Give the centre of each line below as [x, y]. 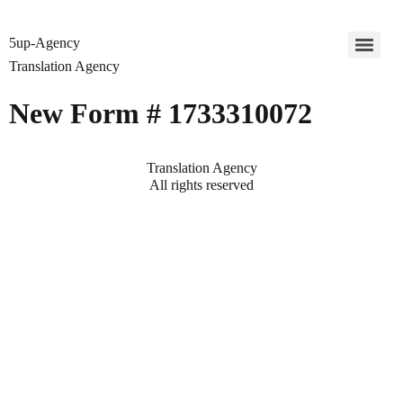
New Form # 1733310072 [161, 113]
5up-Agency [45, 43]
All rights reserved [201, 185]
